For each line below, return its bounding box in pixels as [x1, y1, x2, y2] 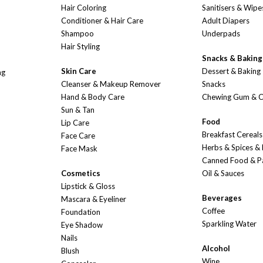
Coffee [202, 206, 225, 216]
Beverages [202, 193, 242, 203]
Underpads [202, 29, 240, 39]
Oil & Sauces [202, 168, 244, 178]
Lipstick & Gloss [61, 181, 115, 191]
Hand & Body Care [61, 92, 124, 102]
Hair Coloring [61, 3, 106, 13]
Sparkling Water [202, 219, 257, 229]
